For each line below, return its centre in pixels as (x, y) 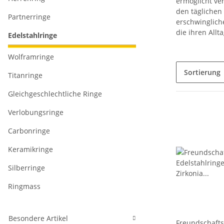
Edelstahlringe (32, 35)
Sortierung (202, 72)
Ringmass (24, 186)
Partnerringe (29, 17)
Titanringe (25, 75)
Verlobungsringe (36, 112)
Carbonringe (29, 131)
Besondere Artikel (38, 218)
